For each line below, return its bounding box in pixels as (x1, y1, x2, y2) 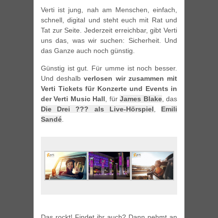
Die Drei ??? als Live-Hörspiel (41, 105, 154, 113)
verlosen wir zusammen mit (84, 74, 178, 83)
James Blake (120, 95, 162, 103)
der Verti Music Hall (41, 95, 106, 103)
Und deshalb (41, 74, 84, 83)
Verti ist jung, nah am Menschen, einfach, (41, 6, 177, 14)
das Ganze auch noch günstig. (41, 47, 135, 55)
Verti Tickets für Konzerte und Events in (41, 85, 177, 93)
